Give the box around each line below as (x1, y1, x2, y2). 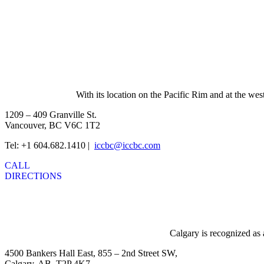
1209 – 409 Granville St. (5, 110, 97, 120)
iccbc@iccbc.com (94, 140, 160, 151)
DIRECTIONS (5, 171, 62, 181)
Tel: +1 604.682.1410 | (5, 140, 92, 151)
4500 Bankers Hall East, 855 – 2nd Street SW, (5, 247, 177, 258)
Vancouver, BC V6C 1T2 (5, 120, 100, 131)
